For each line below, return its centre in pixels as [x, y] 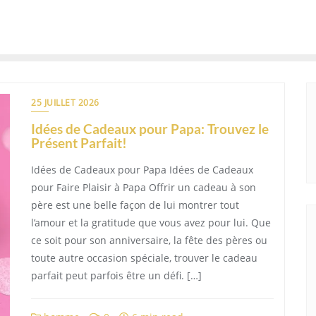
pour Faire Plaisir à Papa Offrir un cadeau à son [144, 187]
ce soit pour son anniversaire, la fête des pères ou [149, 240]
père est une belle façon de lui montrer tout [135, 205]
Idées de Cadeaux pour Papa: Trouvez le [150, 129]
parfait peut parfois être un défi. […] [116, 275]
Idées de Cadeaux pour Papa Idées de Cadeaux [142, 170]
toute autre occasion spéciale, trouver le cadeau [144, 258]
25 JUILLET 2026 [65, 103]
